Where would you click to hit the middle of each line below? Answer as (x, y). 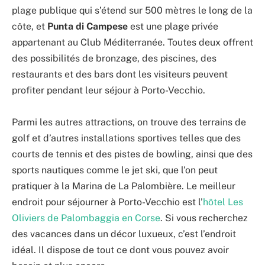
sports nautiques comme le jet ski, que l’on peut (115, 170)
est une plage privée (173, 26)
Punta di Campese (88, 26)
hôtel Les (223, 202)
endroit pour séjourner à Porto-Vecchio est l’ (107, 202)
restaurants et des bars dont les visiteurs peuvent (120, 74)
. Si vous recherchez (204, 218)
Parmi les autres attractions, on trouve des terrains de (129, 122)
